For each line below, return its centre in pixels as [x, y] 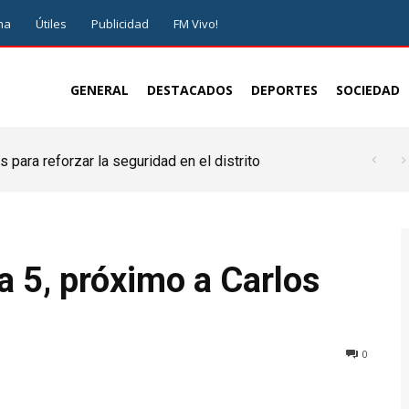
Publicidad [120, 24]
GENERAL [100, 90]
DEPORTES [284, 90]
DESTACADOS [190, 90]
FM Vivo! [196, 24]
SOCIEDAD [368, 90]
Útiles [51, 24]
